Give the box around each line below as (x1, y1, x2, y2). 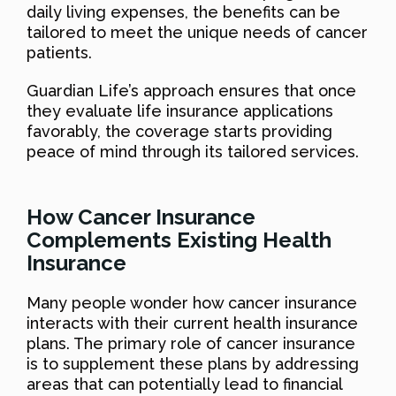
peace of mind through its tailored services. (27, 141, 359, 161)
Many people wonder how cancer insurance (27, 293, 357, 312)
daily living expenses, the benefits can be (27, 2, 340, 21)
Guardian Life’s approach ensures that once (27, 80, 356, 100)
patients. (27, 42, 92, 62)
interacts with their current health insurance (27, 313, 358, 332)
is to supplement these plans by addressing (27, 354, 359, 373)
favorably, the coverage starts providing (27, 121, 332, 141)
